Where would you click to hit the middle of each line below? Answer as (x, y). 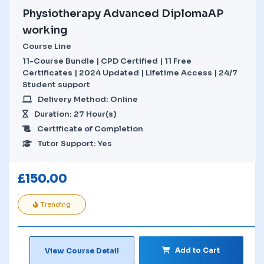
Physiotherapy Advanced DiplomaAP (123, 13)
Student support (56, 84)
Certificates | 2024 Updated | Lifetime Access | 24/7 (130, 72)
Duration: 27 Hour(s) (75, 114)
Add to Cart (198, 250)
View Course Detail (82, 250)
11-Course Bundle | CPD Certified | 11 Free (107, 61)
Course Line (47, 46)
